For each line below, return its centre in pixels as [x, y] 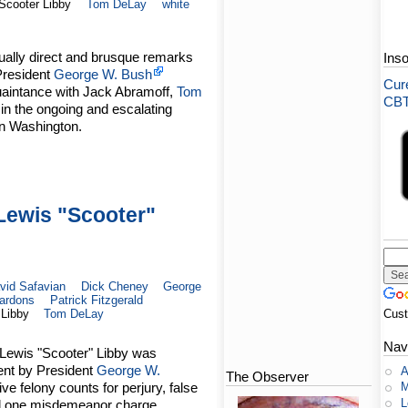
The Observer [268, 377]
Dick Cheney [114, 286]
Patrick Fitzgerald [97, 300]
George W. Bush [103, 75]
